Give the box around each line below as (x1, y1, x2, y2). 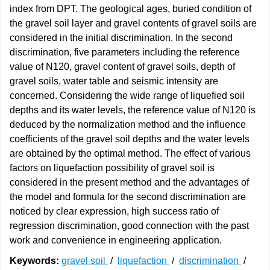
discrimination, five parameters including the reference (10, 47, 240, 57)
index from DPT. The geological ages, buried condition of (10, 4, 251, 14)
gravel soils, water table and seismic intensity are (10, 76, 218, 86)
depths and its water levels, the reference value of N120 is (10, 105, 256, 115)
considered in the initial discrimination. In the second (10, 33, 233, 43)
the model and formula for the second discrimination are (10, 192, 246, 202)
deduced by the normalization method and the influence (10, 119, 246, 130)
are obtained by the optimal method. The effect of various (10, 148, 251, 159)
